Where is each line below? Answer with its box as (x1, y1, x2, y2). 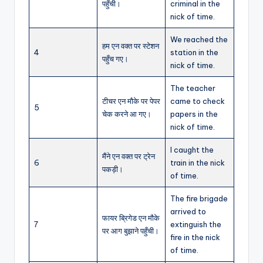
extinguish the (170, 220, 221, 230)
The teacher (170, 83, 215, 93)
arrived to (170, 207, 206, 217)
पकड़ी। (102, 164, 123, 174)
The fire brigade (170, 194, 228, 204)
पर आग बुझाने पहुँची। (102, 226, 159, 236)
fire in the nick (170, 232, 220, 242)
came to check (170, 96, 225, 106)
